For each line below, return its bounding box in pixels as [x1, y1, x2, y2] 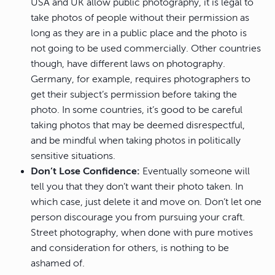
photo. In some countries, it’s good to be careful [31, 104, 242, 116]
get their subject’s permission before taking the [31, 89, 237, 101]
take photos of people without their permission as [31, 12, 249, 24]
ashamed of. [31, 258, 85, 269]
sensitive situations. [31, 150, 115, 162]
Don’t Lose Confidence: [31, 166, 140, 177]
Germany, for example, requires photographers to [31, 74, 250, 85]
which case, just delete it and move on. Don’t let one [31, 196, 261, 208]
